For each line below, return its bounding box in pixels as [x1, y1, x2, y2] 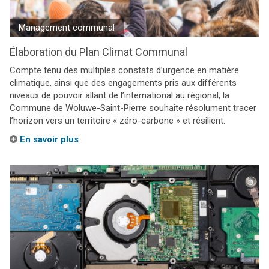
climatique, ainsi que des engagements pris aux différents [10, 77, 237, 88]
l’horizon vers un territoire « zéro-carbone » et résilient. [10, 115, 225, 126]
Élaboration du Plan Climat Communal [10, 46, 187, 58]
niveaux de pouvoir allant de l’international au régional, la [10, 90, 229, 101]
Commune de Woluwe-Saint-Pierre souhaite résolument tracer [10, 103, 256, 113]
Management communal [19, 22, 115, 33]
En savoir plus [17, 134, 79, 145]
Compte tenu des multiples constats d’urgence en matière [10, 65, 239, 76]
